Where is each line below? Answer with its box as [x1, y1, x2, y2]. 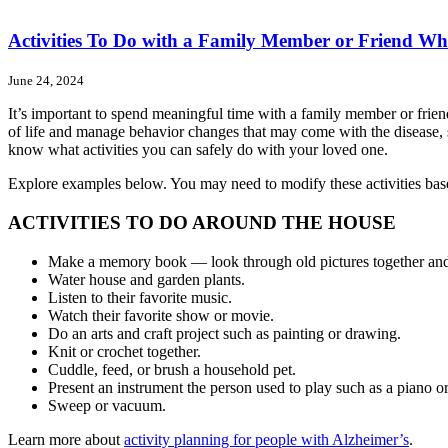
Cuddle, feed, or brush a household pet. [48, 360, 296, 378]
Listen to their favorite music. [48, 288, 232, 306]
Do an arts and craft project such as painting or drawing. [48, 324, 401, 342]
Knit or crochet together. [48, 342, 201, 360]
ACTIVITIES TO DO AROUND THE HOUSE [8, 211, 396, 233]
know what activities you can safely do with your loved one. [8, 141, 388, 159]
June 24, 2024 [8, 73, 84, 89]
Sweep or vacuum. [48, 396, 166, 414]
